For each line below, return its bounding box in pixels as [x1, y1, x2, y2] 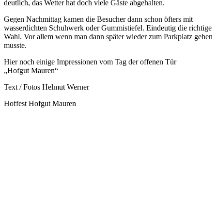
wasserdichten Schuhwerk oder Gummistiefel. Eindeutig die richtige [4, 23, 212, 32]
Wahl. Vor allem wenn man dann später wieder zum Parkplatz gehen [4, 32, 213, 41]
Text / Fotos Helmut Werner [4, 82, 89, 91]
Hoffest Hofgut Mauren [4, 99, 76, 108]
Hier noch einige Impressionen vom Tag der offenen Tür [4, 57, 176, 66]
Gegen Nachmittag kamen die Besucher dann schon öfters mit [4, 15, 193, 23]
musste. [4, 41, 27, 49]
